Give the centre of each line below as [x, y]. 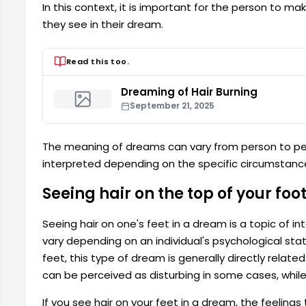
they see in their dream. [103, 25]
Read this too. [98, 61]
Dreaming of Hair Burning [190, 92]
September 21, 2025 [172, 106]
